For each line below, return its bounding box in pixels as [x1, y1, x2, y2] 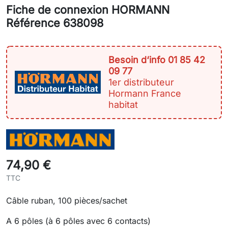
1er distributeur [108, 76, 175, 88]
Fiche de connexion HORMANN [6, 3, 169, 16]
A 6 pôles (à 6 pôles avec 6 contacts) [6, 215, 151, 226]
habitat [108, 99, 138, 110]
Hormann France [108, 88, 182, 99]
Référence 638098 [6, 16, 103, 30]
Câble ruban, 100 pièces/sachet [6, 195, 127, 206]
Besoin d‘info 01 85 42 [108, 54, 206, 65]
